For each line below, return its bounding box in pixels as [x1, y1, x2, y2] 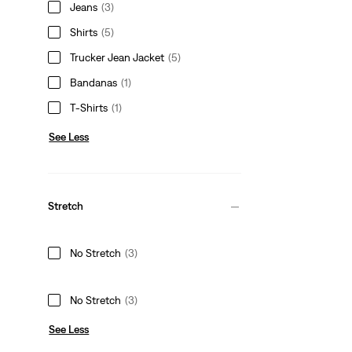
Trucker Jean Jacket [70, 50, 165, 64]
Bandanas [70, 75, 118, 89]
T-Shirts [70, 101, 108, 114]
